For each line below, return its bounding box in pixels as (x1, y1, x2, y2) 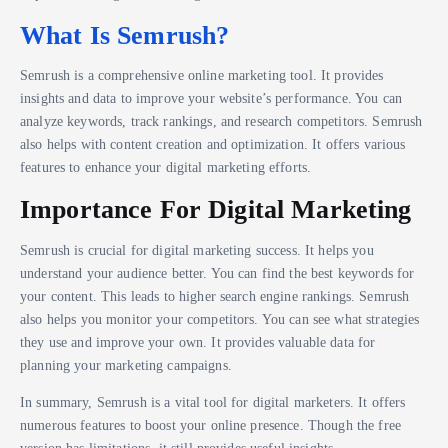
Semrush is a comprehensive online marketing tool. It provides (20, 67, 384, 84)
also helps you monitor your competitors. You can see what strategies (20, 310, 420, 327)
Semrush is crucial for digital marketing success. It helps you (20, 241, 374, 258)
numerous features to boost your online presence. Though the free (20, 416, 402, 433)
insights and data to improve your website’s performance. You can (20, 90, 403, 107)
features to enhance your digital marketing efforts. (20, 159, 312, 176)
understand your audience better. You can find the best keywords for (20, 264, 415, 281)
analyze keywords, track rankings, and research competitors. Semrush (20, 113, 423, 130)
